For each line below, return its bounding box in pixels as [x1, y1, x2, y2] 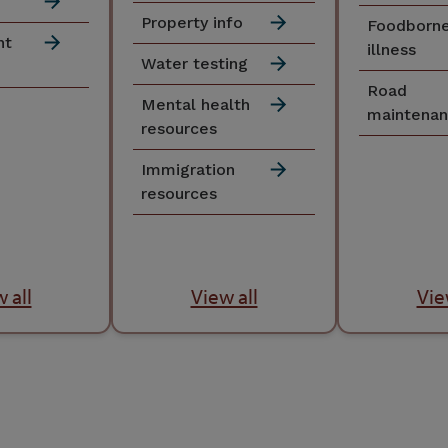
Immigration [141, 160, 235, 180]
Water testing [141, 54, 248, 74]
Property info [141, 13, 243, 33]
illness [367, 39, 416, 59]
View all [190, 283, 258, 310]
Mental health [141, 95, 250, 115]
